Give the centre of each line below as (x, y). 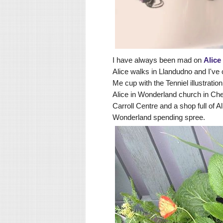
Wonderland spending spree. (159, 117)
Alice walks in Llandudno (152, 72)
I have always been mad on (158, 60)
